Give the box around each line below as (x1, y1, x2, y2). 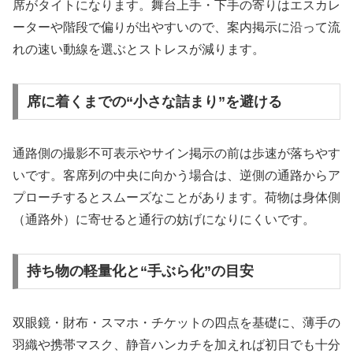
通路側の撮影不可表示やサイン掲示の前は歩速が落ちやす (13, 146, 340, 160)
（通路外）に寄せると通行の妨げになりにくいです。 (13, 212, 315, 226)
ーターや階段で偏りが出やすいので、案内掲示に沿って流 (13, 20, 340, 35)
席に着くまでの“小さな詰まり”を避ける (26, 93, 282, 110)
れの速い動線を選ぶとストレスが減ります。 (13, 43, 265, 57)
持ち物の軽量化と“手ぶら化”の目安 (26, 263, 254, 280)
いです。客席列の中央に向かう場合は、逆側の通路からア (13, 168, 340, 182)
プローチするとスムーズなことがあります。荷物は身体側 (13, 190, 340, 204)
